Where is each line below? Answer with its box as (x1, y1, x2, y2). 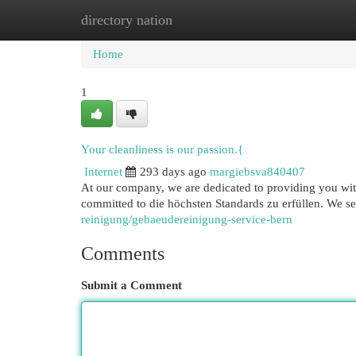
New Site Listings (159, 14, 246, 26)
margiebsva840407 (210, 165, 305, 178)
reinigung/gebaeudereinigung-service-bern (81, 213, 292, 226)
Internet (84, 165, 122, 178)
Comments (81, 243, 164, 264)
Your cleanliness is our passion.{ (81, 143, 243, 156)
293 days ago (140, 165, 207, 178)
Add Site (269, 14, 312, 26)
